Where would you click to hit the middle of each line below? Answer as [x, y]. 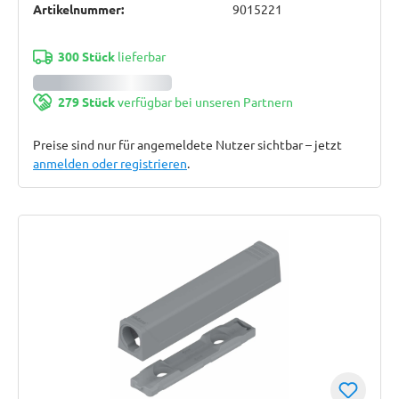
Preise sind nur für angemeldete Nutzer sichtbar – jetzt [187, 144]
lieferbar [140, 56]
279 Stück [86, 102]
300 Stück [86, 56]
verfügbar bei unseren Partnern [204, 102]
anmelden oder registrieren [110, 163]
